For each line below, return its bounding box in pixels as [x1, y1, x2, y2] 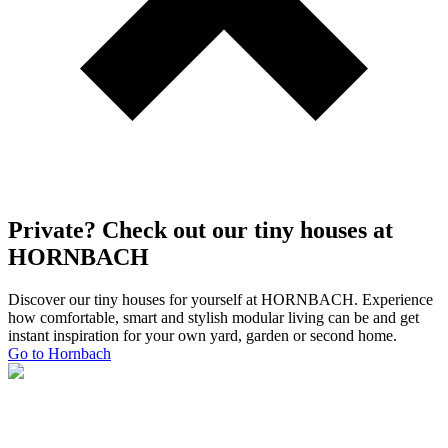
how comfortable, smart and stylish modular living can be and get [8, 309, 419, 327]
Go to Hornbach [8, 345, 111, 363]
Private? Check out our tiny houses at [8, 217, 393, 244]
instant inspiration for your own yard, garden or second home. [8, 327, 397, 345]
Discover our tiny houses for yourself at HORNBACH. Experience [8, 291, 433, 309]
